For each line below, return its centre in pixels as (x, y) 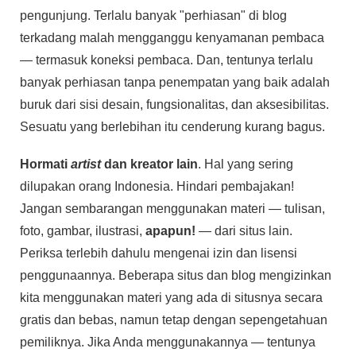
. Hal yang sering (246, 164)
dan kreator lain (149, 164)
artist (86, 164)
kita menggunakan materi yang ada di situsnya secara (171, 297)
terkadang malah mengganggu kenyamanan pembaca (172, 37)
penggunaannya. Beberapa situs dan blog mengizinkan (176, 275)
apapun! (170, 230)
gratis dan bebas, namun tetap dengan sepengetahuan (174, 319)
